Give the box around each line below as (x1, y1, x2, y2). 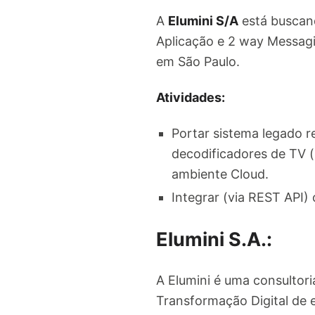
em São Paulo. (156, 53, 240, 69)
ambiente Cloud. (172, 167, 272, 182)
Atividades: (156, 89, 225, 105)
